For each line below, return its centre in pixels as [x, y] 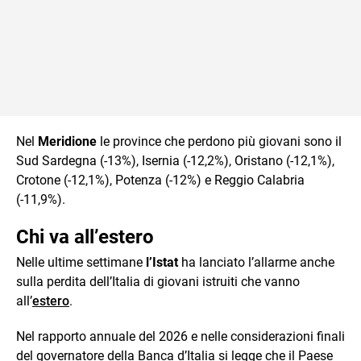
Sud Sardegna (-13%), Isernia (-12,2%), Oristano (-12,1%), [175, 160]
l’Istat [162, 262]
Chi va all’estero [85, 237]
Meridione [67, 141]
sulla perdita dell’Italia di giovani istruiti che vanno [158, 281]
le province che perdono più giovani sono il [219, 141]
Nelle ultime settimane [81, 262]
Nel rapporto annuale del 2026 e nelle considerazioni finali [180, 336]
